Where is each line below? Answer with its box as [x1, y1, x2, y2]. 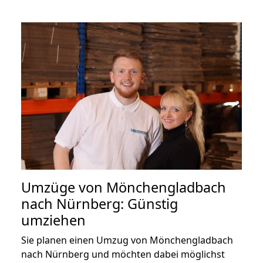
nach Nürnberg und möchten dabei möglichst [21, 247, 225, 261]
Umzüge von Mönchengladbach [21, 177, 226, 197]
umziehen [21, 210, 86, 230]
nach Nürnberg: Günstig [21, 194, 178, 213]
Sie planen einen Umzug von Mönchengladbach [21, 233, 233, 247]
